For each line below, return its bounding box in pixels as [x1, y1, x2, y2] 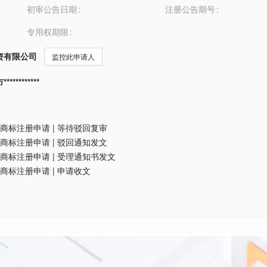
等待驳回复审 [57, 122, 107, 133]
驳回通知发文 [57, 136, 107, 148]
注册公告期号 [164, 3, 215, 15]
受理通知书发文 [57, 150, 116, 162]
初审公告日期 [27, 3, 77, 15]
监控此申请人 [52, 51, 95, 61]
